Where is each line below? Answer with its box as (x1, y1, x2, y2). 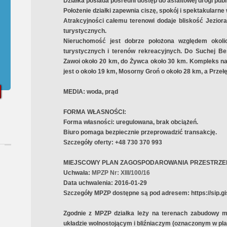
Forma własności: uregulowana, (63, 119, 156, 126)
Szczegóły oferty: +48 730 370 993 (63, 139, 162, 146)
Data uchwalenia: (63, 179, 113, 186)
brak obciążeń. (156, 119, 198, 126)
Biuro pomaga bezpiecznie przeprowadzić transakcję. (63, 129, 217, 136)
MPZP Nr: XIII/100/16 (91, 169, 150, 176)
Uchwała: (63, 169, 90, 176)
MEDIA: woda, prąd (63, 88, 118, 95)
